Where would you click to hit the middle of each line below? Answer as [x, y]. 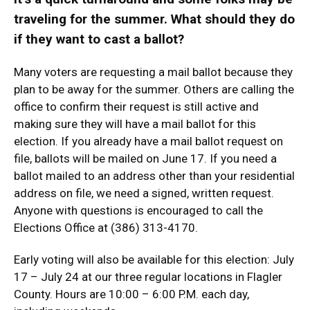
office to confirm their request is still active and [136, 107]
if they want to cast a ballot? [101, 39]
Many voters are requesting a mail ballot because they [153, 72]
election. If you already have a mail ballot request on [148, 141]
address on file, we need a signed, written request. [144, 193]
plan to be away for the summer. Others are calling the [154, 89]
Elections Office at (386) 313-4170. [106, 228]
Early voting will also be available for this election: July [154, 259]
